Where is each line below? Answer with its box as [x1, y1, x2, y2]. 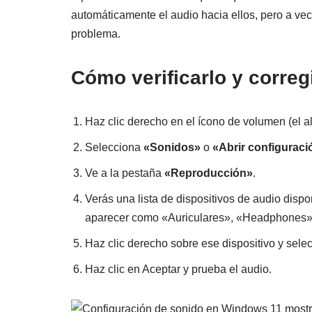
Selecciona [85, 141, 143, 154]
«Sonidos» [143, 141, 201, 154]
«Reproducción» [164, 167, 253, 180]
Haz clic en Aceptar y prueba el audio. [85, 263, 272, 276]
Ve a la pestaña [85, 167, 164, 180]
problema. [71, 28, 120, 40]
